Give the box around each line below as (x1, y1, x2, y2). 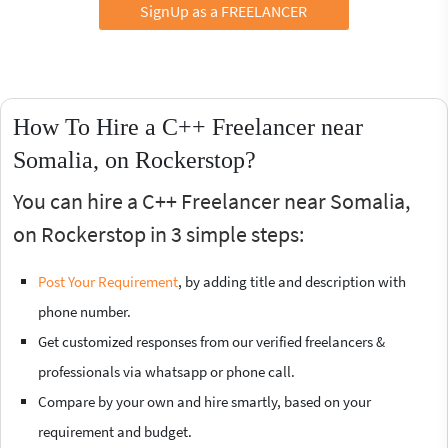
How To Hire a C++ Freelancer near (13, 113, 363, 140)
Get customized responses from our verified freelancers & (38, 331, 385, 351)
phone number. (38, 301, 131, 321)
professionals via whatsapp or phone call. (38, 361, 295, 381)
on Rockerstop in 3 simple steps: (13, 219, 304, 248)
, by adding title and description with (178, 271, 406, 291)
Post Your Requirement (38, 271, 178, 291)
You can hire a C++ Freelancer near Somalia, (13, 186, 410, 215)
